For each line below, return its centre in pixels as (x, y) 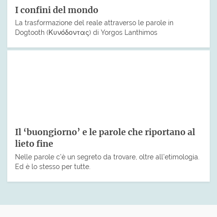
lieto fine (34, 144)
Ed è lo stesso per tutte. (53, 167)
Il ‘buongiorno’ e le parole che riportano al (105, 132)
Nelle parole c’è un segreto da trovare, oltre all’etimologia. (107, 157)
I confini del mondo (57, 10)
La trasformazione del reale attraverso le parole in (94, 23)
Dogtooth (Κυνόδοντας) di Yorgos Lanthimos (86, 32)
